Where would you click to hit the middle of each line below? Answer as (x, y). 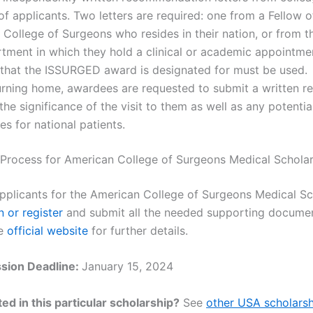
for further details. (138, 230)
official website (48, 230)
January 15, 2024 (128, 267)
